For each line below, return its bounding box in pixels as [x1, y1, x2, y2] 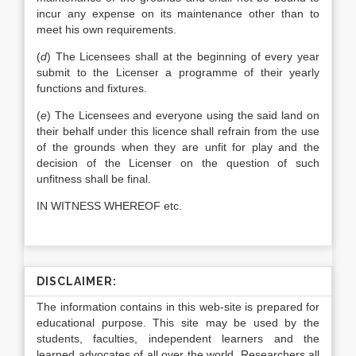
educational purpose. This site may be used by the [37, 316, 319, 329]
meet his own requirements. [37, 23, 176, 36]
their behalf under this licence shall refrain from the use [37, 125, 319, 137]
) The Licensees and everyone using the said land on [47, 109, 319, 122]
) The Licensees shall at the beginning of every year [47, 50, 319, 63]
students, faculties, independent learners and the [37, 332, 319, 345]
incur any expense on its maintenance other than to [37, 7, 319, 20]
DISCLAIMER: [37, 275, 117, 288]
